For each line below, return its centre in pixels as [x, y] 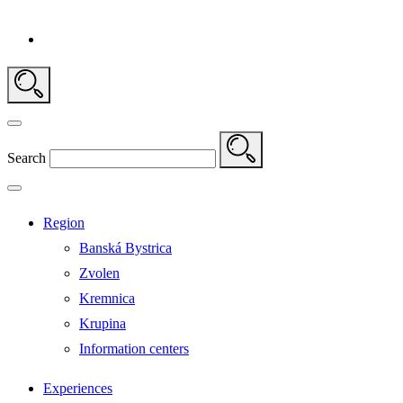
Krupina [103, 323]
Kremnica [107, 298]
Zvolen [99, 273]
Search [27, 158]
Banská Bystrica [125, 248]
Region [64, 223]
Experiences [78, 388]
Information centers [134, 349]
